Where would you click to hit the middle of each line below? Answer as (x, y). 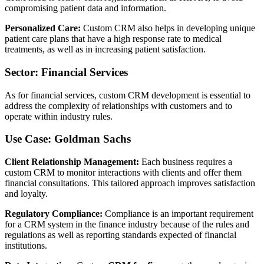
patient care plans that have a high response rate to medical (113, 39)
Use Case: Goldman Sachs (68, 139)
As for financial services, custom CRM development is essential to (128, 95)
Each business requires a (186, 162)
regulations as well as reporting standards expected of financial (121, 235)
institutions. (26, 245)
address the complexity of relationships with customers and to (118, 105)
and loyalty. (26, 194)
